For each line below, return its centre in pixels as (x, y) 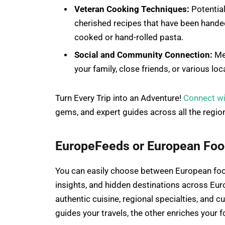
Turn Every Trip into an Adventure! (119, 98)
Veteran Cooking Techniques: (132, 9)
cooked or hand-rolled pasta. (129, 37)
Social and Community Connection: (143, 55)
